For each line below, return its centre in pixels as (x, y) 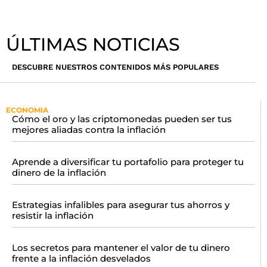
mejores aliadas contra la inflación (89, 130)
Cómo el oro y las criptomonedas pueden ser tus (122, 119)
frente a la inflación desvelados (81, 259)
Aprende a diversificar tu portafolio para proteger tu (128, 162)
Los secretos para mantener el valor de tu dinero (121, 248)
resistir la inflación (53, 216)
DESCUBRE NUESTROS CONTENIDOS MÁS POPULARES (115, 67)
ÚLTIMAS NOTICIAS (93, 45)
